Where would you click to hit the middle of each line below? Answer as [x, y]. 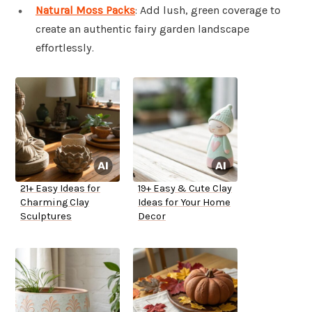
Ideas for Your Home [184, 203]
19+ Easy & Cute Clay [185, 189]
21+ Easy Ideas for [60, 189]
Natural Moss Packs [85, 10]
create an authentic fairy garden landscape [142, 29]
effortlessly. [65, 48]
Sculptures [46, 217]
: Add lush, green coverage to [208, 10]
